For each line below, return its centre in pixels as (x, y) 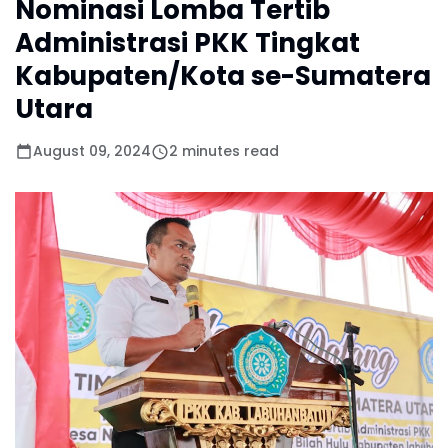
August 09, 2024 (92, 151)
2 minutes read (224, 151)
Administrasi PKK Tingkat (187, 43)
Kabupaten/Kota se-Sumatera (223, 76)
